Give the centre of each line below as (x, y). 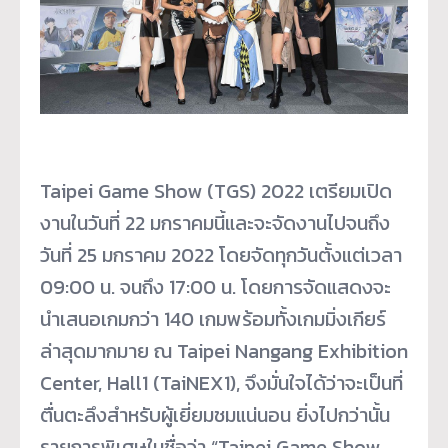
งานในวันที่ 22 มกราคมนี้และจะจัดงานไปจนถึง (215, 223)
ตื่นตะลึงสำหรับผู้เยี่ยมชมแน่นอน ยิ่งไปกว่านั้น (215, 415)
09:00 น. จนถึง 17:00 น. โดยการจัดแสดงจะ (215, 287)
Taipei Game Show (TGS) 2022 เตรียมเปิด (216, 191)
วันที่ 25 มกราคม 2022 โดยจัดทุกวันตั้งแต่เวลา (221, 255)
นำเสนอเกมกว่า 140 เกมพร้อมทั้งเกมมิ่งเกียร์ (213, 319)
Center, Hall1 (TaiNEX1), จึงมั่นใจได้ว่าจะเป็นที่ (221, 383)
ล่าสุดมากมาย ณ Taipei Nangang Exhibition (224, 351)
